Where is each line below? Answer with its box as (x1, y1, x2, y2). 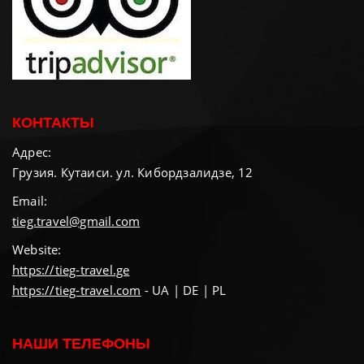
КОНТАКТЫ (12, 115, 94, 132)
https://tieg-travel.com (12, 282, 141, 299)
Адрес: (12, 144, 52, 161)
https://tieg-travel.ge (12, 262, 130, 279)
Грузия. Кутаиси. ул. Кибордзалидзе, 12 (12, 164, 253, 181)
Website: (12, 241, 62, 258)
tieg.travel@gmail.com (12, 213, 141, 230)
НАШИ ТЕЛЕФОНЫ (12, 336, 150, 353)
